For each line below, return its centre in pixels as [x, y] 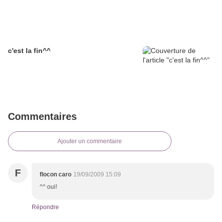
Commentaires [42, 117]
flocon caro [55, 175]
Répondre [45, 207]
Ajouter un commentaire [90, 141]
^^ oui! [48, 187]
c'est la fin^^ [29, 51]
